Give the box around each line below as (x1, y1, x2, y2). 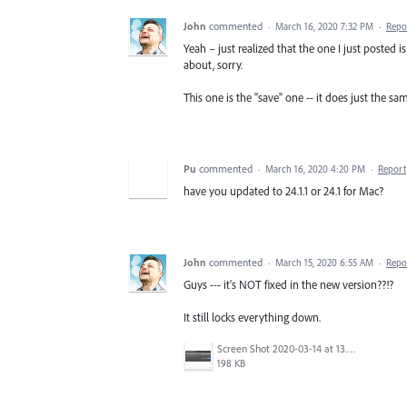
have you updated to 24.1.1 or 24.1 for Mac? (184, 183, 383, 198)
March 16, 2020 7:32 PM (275, 19, 373, 33)
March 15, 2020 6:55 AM (275, 255, 373, 269)
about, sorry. (184, 56, 243, 72)
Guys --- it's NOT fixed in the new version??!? (184, 276, 393, 292)
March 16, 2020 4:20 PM (265, 162, 365, 175)
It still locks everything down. (184, 309, 321, 324)
